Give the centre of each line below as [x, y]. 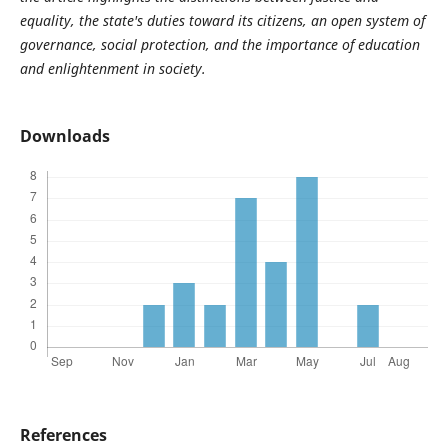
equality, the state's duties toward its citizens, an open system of [222, 20]
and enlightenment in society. [112, 68]
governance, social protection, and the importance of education [219, 44]
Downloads [64, 136]
